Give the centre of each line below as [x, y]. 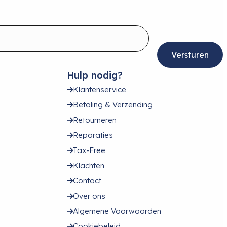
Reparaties [93, 135]
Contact [87, 181]
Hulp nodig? [95, 75]
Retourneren [95, 120]
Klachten [89, 166]
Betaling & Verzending [113, 105]
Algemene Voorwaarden [117, 211]
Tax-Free [89, 150]
